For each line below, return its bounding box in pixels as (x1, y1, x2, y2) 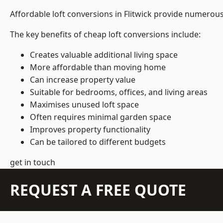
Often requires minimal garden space (30, 111, 171, 123)
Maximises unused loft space (30, 99, 139, 111)
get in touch (10, 157, 55, 168)
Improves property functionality (30, 124, 150, 135)
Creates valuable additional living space (30, 49, 178, 61)
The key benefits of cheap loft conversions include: (10, 29, 201, 40)
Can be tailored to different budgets (30, 136, 166, 148)
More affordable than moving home (30, 62, 166, 73)
